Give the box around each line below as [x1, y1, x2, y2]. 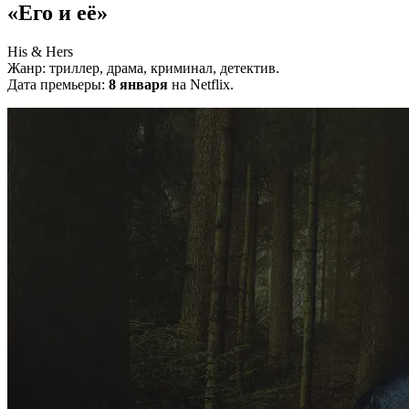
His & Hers [7, 44, 73, 60]
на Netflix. [168, 77, 234, 93]
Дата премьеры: [7, 77, 109, 93]
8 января [109, 77, 168, 93]
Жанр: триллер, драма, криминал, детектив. [7, 60, 279, 77]
